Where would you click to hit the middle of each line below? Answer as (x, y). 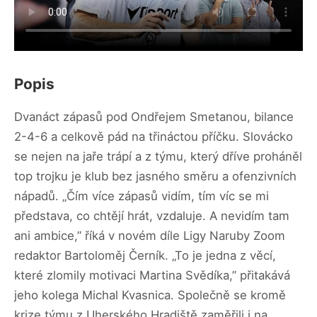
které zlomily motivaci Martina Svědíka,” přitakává (152, 276)
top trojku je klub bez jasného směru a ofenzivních (155, 177)
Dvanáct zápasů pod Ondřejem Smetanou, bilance (154, 117)
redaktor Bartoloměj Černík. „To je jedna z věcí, (145, 256)
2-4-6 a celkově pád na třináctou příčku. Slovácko (154, 137)
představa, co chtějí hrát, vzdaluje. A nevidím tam (152, 216)
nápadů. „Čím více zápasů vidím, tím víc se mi (142, 196)
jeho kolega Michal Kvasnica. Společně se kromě (150, 295)
